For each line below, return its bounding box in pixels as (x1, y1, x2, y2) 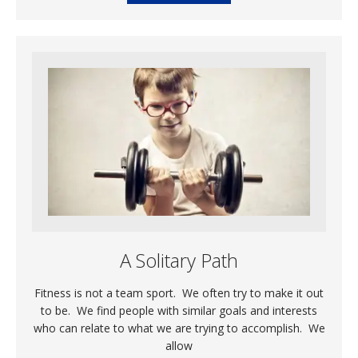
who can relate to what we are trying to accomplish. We (33, 320, 325, 336)
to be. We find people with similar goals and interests (41, 303, 317, 319)
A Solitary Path (120, 247, 238, 274)
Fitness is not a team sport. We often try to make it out (34, 285, 324, 301)
